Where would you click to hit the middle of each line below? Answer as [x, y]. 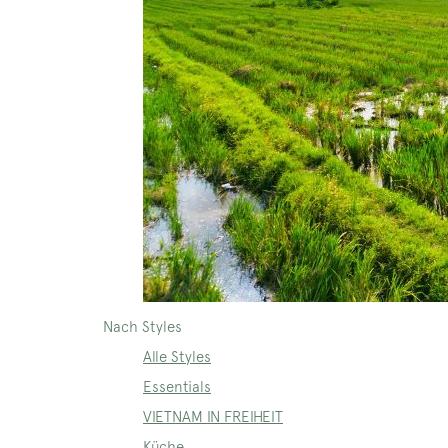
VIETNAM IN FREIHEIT [213, 416]
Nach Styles [142, 326]
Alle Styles [177, 356]
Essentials [177, 386]
